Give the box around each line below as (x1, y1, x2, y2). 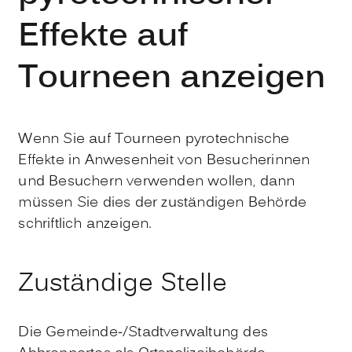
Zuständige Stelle (18, 265, 228, 303)
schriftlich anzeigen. (18, 213, 152, 235)
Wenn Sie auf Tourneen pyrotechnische (18, 128, 290, 150)
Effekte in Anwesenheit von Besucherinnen (18, 149, 310, 171)
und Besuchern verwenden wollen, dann (18, 170, 295, 192)
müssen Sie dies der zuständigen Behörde (18, 192, 307, 214)
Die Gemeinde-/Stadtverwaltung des (18, 321, 268, 343)
